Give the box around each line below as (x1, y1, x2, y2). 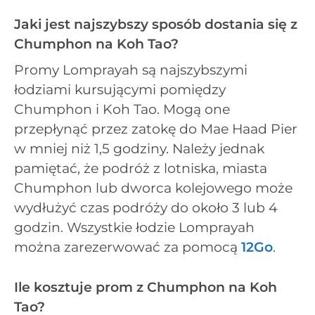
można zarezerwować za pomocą (14, 239, 241, 256)
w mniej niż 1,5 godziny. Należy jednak (14, 141, 264, 157)
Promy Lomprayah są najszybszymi (14, 62, 247, 79)
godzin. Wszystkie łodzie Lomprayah (14, 219, 255, 236)
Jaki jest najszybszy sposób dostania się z (14, 15, 297, 32)
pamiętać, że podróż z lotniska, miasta (14, 160, 267, 177)
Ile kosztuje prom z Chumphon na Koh (14, 278, 277, 295)
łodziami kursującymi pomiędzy (14, 82, 226, 98)
